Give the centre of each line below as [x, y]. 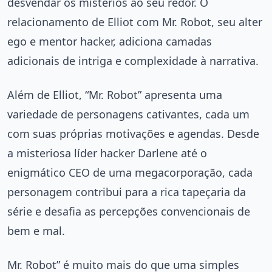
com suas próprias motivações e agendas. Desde [133, 134]
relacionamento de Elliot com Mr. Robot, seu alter [135, 22]
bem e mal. [36, 231]
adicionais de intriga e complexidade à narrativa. [133, 61]
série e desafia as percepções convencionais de [129, 212]
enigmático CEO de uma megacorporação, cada [130, 173]
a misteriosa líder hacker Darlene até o [107, 153]
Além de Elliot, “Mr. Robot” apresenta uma [115, 95]
